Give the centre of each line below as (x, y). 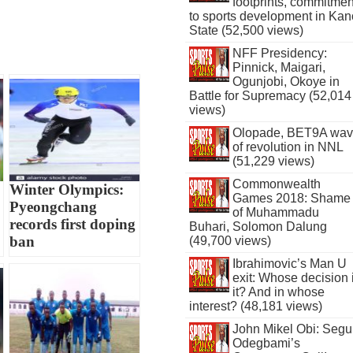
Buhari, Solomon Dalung (258, 227)
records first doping (73, 224)
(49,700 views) (230, 241)
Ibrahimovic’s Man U (289, 264)
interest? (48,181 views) (256, 306)
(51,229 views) (273, 161)
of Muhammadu (275, 212)
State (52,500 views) (247, 30)
